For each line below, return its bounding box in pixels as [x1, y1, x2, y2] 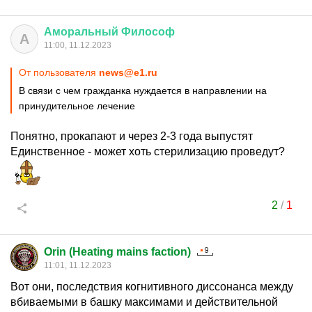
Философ [121, 26, 175, 38]
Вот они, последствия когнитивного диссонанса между [10, 281, 293, 292]
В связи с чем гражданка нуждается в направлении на [19, 85, 267, 96]
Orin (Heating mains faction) [44, 246, 191, 258]
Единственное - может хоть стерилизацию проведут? [10, 146, 285, 157]
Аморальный [44, 26, 118, 38]
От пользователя [19, 67, 99, 78]
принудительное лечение [19, 100, 135, 111]
